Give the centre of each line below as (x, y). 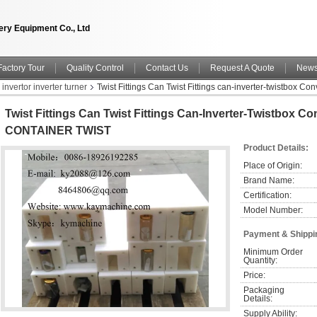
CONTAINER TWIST (58, 131)
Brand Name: (269, 180)
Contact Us (167, 68)
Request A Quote (242, 68)
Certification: (267, 195)
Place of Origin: (273, 166)
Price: (254, 275)
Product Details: (276, 148)
